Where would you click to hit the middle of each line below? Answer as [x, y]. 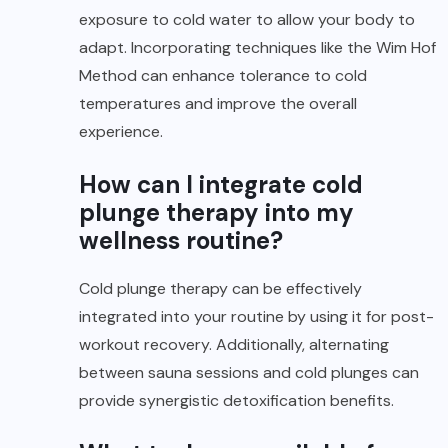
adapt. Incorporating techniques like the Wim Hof [257, 47]
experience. [121, 131]
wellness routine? [181, 240]
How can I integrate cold [221, 184]
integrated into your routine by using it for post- [256, 316]
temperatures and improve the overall [218, 103]
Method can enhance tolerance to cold [223, 75]
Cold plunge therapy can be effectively [220, 288]
